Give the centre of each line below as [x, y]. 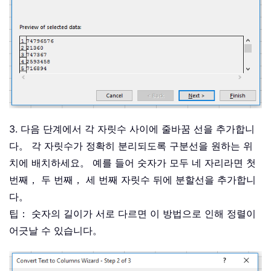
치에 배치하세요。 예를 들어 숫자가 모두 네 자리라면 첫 [132, 163]
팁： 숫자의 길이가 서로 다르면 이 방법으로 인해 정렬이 [132, 214]
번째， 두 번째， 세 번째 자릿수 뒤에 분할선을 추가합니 [132, 180]
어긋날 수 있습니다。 [56, 231]
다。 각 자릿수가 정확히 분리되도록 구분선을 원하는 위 [131, 146]
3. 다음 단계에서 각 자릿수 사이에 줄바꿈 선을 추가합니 [132, 129]
